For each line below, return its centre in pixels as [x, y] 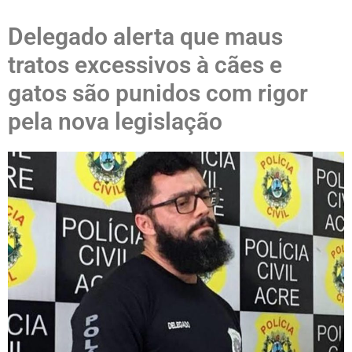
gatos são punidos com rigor [158, 93]
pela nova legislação [115, 121]
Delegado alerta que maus [145, 37]
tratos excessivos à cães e [145, 65]
